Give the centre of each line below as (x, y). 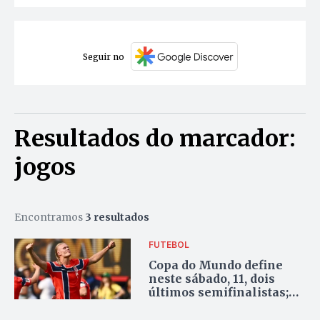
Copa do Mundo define (216, 265)
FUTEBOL (169, 244)
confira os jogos (196, 305)
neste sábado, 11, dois (212, 278)
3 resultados (117, 217)
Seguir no (103, 56)
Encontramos (50, 217)
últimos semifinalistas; (219, 292)
